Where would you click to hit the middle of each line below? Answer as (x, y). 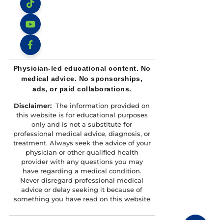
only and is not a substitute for (82, 124)
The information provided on (101, 106)
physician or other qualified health (82, 152)
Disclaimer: (33, 106)
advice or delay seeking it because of (82, 190)
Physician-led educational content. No (82, 69)
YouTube (38, 44)
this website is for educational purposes (82, 115)
